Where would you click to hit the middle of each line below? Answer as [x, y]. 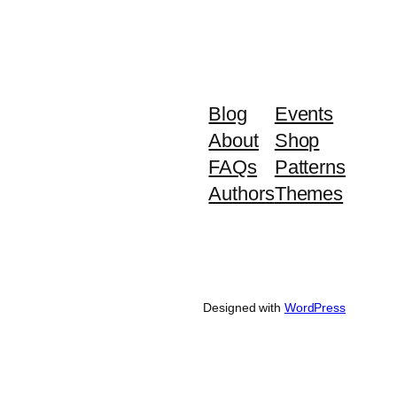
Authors [241, 194]
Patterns [310, 167]
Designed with [244, 308]
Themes [309, 194]
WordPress [315, 308]
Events [304, 114]
